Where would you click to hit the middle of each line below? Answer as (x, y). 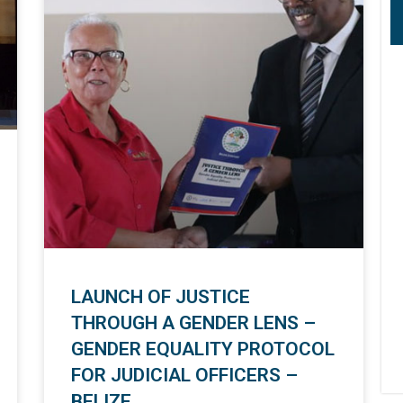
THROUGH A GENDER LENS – (193, 323)
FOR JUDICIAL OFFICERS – (184, 376)
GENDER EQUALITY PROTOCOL (202, 349)
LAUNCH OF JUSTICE (160, 297)
